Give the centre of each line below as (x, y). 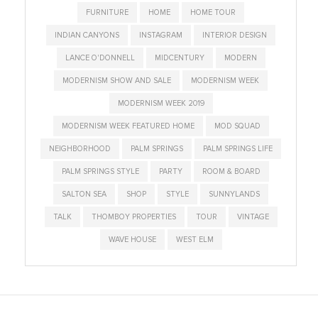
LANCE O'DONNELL (100, 58)
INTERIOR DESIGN (235, 35)
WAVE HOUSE (132, 240)
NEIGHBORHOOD (80, 149)
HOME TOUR (213, 13)
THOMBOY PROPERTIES (133, 217)
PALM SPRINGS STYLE (100, 172)
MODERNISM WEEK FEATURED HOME (128, 126)
